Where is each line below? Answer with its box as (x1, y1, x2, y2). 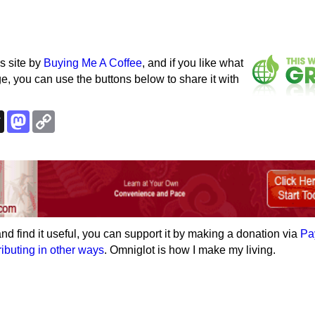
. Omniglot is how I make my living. (104, 243, 276, 256)
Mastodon (30, 110, 79, 122)
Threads (4, 110, 46, 122)
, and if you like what (142, 57, 243, 69)
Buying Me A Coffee (44, 57, 142, 69)
